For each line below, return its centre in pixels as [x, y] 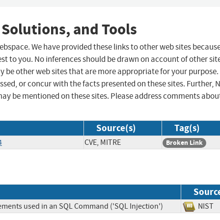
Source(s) [116, 128]
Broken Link [184, 143]
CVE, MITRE [103, 143]
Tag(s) [187, 128]
